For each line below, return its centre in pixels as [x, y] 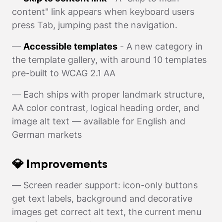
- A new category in [160, 47]
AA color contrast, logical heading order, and [106, 108]
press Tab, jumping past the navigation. [95, 25]
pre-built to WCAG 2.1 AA [64, 73]
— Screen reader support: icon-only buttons [105, 185]
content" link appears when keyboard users [103, 12]
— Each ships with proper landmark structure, [108, 95]
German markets [47, 135]
